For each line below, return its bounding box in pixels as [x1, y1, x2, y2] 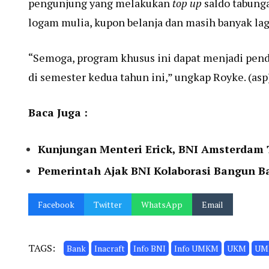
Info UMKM [174, 242, 219, 254]
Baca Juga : [28, 104, 88, 119]
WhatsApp [141, 198, 183, 210]
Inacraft [94, 242, 125, 254]
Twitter [94, 198, 122, 210]
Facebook [38, 198, 74, 210]
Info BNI [133, 242, 166, 254]
